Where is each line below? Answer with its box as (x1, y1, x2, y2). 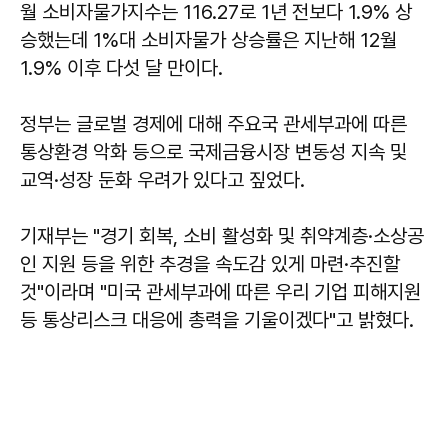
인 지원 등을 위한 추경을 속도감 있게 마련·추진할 (20, 251, 400, 276)
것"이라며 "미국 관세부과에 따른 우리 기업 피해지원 (20, 279, 421, 304)
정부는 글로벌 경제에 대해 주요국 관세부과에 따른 (20, 111, 407, 136)
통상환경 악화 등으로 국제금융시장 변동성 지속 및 (20, 139, 407, 164)
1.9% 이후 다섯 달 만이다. (20, 55, 228, 80)
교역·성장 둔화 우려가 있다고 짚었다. (20, 167, 310, 192)
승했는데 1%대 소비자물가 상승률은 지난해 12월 (20, 27, 397, 52)
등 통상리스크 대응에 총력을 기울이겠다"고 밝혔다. (20, 307, 419, 332)
